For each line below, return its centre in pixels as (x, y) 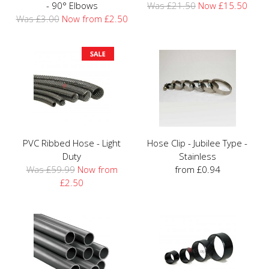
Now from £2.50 (95, 18)
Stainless (197, 156)
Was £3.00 (38, 18)
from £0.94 (197, 169)
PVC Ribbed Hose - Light (72, 143)
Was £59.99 (50, 169)
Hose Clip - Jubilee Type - (197, 143)
